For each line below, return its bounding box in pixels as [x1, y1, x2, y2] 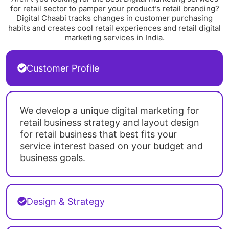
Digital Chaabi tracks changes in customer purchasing [16, 13, 213, 24]
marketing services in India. [64, 33, 165, 43]
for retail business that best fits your [20, 128, 177, 140]
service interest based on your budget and [20, 140, 203, 151]
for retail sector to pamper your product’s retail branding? [10, 4, 219, 14]
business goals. [20, 152, 85, 163]
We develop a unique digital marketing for [20, 105, 199, 116]
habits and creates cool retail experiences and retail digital [8, 23, 221, 33]
